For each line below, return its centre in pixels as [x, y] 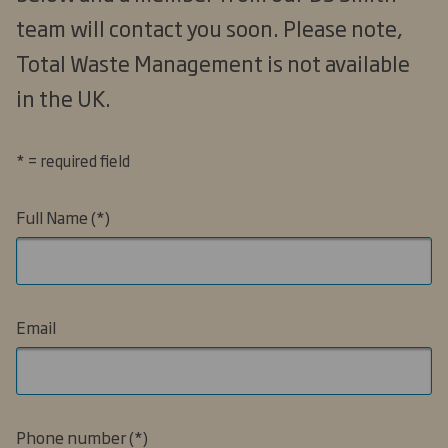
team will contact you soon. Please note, [209, 28]
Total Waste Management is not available [213, 63]
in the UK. [63, 98]
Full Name [52, 216]
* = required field [73, 161]
